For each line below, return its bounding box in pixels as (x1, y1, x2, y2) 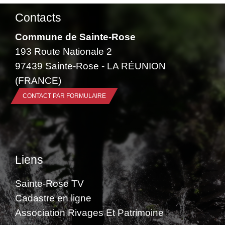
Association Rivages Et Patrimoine (15, 207, 164, 218)
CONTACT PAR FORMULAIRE (23, 92, 106, 99)
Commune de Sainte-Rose (15, 31, 136, 42)
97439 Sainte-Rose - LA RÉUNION (15, 60, 166, 71)
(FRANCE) (15, 74, 61, 86)
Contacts (15, 11, 61, 24)
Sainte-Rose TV (15, 178, 84, 189)
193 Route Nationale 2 (15, 45, 112, 57)
